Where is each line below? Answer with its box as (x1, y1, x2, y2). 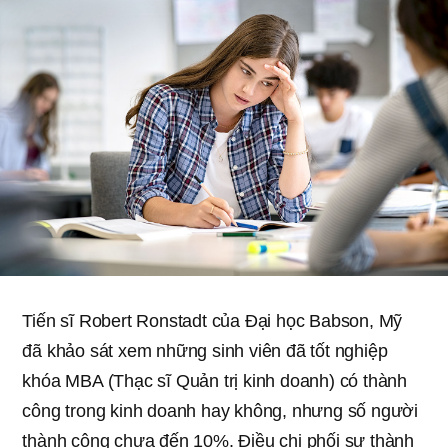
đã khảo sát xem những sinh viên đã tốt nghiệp (22, 340, 388, 361)
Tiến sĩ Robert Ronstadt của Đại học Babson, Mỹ (22, 310, 403, 331)
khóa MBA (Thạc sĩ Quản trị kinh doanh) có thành (22, 370, 407, 391)
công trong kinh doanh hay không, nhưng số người (22, 400, 418, 421)
